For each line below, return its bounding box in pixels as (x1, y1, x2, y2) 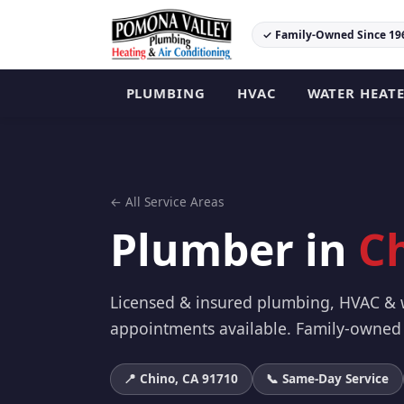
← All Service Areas (110, 192, 225, 210)
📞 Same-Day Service (266, 370, 390, 388)
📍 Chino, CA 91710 (124, 370, 239, 388)
